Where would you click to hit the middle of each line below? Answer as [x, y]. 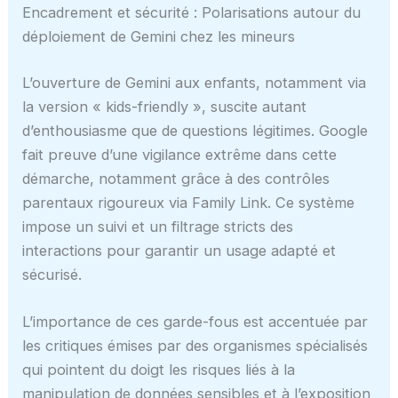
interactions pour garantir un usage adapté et [179, 250]
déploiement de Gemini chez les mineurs [159, 36]
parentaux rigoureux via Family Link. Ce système [189, 202]
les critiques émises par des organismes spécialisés [195, 345]
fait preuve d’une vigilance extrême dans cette [180, 154]
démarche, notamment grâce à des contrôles [176, 178]
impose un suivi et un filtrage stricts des [158, 226]
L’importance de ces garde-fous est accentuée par [195, 321]
